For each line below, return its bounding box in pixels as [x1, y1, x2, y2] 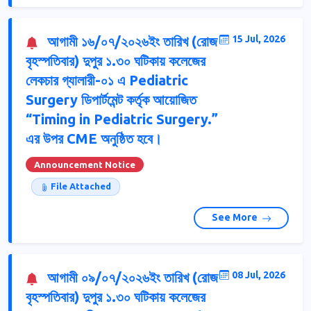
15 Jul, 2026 [232, 33, 285, 45]
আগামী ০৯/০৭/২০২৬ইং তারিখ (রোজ [44, 269, 218, 285]
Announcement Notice [34, 160, 135, 170]
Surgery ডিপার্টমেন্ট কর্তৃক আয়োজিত [26, 92, 196, 108]
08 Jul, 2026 [232, 269, 285, 280]
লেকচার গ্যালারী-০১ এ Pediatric [26, 72, 188, 89]
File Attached [49, 181, 111, 192]
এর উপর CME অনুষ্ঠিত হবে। [26, 131, 162, 147]
